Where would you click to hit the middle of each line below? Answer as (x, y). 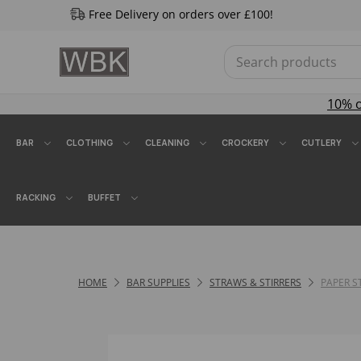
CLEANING (167, 143)
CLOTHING (89, 143)
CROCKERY (245, 143)
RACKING (36, 197)
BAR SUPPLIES (158, 282)
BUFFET (104, 197)
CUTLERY (322, 143)
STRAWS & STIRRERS (255, 282)
